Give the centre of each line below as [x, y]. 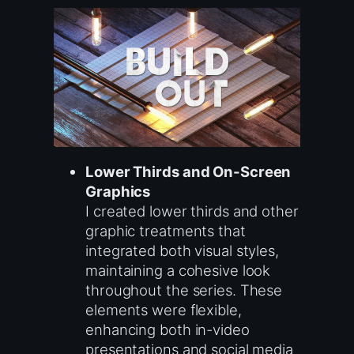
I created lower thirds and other [192, 211]
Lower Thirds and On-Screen [188, 171]
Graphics [118, 191]
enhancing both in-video [168, 329]
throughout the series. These [184, 290]
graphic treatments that [166, 230]
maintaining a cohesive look [178, 270]
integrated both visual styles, [182, 250]
